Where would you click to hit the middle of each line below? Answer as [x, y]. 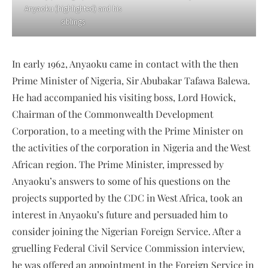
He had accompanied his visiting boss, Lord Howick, [124, 97]
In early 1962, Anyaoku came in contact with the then [125, 63]
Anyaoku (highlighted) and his [73, 8]
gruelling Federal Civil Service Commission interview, [128, 248]
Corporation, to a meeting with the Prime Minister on [128, 130]
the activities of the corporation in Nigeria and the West [131, 147]
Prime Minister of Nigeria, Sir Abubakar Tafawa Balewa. [131, 80]
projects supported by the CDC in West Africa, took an [127, 197]
